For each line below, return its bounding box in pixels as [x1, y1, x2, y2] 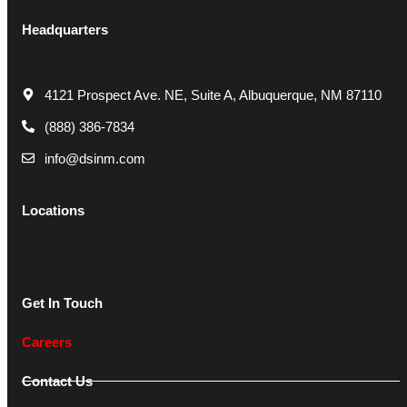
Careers [22, 333, 72, 350]
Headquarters [22, 22, 108, 37]
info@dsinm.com [44, 150, 145, 166]
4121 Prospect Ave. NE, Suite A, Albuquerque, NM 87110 [44, 86, 382, 103]
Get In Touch [22, 294, 103, 311]
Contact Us [22, 372, 93, 389]
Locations [22, 202, 84, 218]
